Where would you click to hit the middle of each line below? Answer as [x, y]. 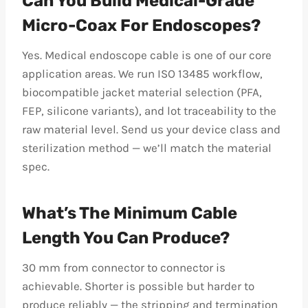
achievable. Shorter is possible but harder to [138, 286]
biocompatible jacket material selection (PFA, [142, 92]
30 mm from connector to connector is [124, 267]
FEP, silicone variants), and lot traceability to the [149, 111]
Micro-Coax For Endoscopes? [141, 25]
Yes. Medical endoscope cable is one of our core [147, 55]
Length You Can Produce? [126, 238]
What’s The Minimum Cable [130, 213]
